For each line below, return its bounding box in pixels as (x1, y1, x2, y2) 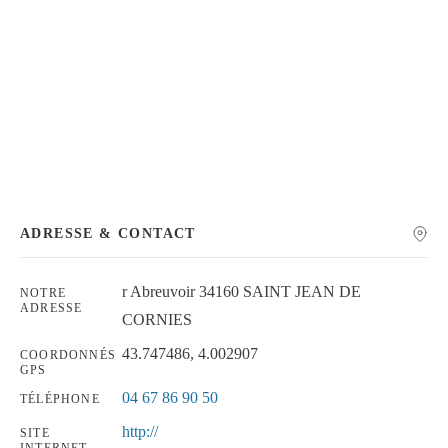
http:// (122, 422, 158, 440)
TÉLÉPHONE (20, 391, 100, 406)
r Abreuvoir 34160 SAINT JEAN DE (122, 282, 361, 300)
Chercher (68, 38, 154, 61)
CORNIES (122, 310, 192, 328)
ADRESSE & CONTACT (20, 225, 196, 241)
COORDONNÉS (20, 347, 116, 362)
